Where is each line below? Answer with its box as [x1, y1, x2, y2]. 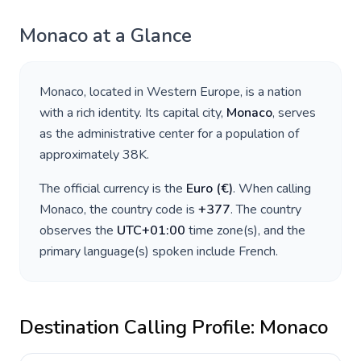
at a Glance [88, 23, 192, 48]
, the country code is [84, 201, 198, 218]
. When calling [233, 180, 311, 197]
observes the [39, 222, 117, 239]
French [239, 243, 276, 260]
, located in [84, 83, 147, 101]
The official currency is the [39, 180, 186, 197]
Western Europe [147, 83, 240, 101]
